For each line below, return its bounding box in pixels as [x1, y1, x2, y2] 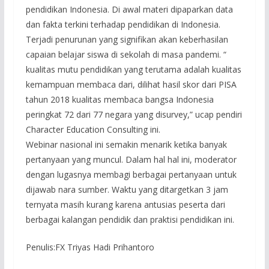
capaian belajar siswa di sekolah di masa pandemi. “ [25, 48, 226, 60]
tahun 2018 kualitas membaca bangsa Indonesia [25, 93, 214, 105]
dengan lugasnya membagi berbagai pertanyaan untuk [25, 168, 237, 180]
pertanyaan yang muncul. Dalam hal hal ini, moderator [25, 153, 237, 165]
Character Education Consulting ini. [25, 123, 160, 135]
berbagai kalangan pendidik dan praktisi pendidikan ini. [25, 213, 234, 225]
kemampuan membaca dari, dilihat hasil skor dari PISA [25, 78, 237, 90]
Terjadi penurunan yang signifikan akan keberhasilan [25, 33, 228, 45]
